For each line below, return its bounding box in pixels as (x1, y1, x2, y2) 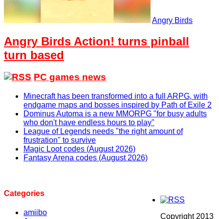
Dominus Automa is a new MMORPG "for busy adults (23, 109, 207, 118)
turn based (4, 48, 64, 62)
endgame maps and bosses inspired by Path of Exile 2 (23, 100, 212, 109)
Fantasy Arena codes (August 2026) (23, 153, 148, 162)
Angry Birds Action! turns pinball (4, 34, 189, 48)
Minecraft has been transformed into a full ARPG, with (23, 91, 208, 100)
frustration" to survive (23, 135, 96, 144)
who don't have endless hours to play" (23, 118, 154, 127)
